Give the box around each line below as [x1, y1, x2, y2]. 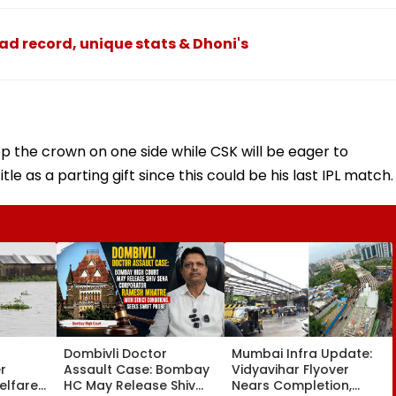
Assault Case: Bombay [64, 360, 209, 378]
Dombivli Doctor [64, 344, 167, 362]
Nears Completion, [232, 376, 352, 394]
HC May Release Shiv [64, 376, 195, 394]
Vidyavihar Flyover [232, 360, 349, 378]
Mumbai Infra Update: [232, 344, 372, 362]
